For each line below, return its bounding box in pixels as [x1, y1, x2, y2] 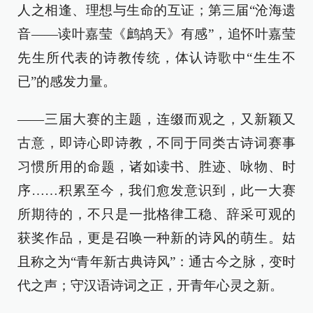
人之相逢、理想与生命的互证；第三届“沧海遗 [17, 3, 296, 17]
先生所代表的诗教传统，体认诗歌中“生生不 [17, 50, 296, 65]
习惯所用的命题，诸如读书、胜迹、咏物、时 [17, 159, 296, 174]
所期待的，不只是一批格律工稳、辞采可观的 [17, 207, 296, 221]
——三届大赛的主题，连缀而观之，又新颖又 [17, 112, 296, 126]
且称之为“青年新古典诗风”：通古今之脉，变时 [17, 254, 296, 269]
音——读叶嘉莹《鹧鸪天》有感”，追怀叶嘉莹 [17, 27, 296, 41]
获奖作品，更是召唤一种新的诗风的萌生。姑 [17, 231, 296, 245]
